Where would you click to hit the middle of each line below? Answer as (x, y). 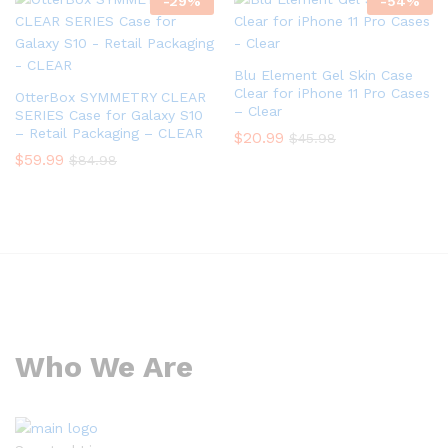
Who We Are (104, 366)
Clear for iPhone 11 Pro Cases (332, 92)
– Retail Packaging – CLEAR (109, 132)
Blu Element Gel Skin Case (323, 74)
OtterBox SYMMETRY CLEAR (110, 96)
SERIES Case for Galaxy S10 (109, 114)
